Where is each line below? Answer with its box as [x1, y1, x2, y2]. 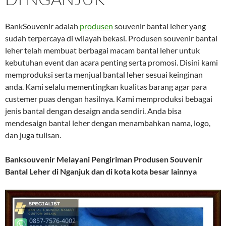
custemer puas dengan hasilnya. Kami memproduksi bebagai [5, 94, 212, 103]
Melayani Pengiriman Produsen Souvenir [56, 154, 203, 164]
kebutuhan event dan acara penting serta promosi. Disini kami [5, 58, 218, 67]
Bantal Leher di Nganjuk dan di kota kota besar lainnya [5, 166, 197, 176]
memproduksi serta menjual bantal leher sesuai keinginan [5, 70, 203, 79]
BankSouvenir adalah [5, 21, 80, 31]
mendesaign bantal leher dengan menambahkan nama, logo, [5, 118, 210, 128]
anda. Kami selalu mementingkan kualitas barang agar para [5, 82, 207, 91]
